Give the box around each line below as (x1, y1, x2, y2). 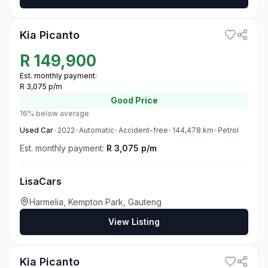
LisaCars (20, 175, 62, 187)
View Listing (108, 217, 160, 227)
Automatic (79, 126, 114, 135)
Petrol (218, 126, 239, 135)
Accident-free (118, 126, 168, 135)
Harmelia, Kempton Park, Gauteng (29, 197, 162, 207)
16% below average (20, 109, 89, 118)
